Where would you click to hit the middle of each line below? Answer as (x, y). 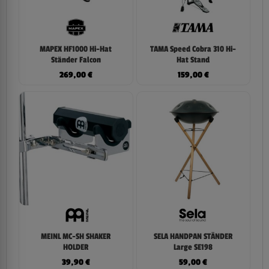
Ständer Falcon (76, 60)
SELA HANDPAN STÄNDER (193, 237)
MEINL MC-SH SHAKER (76, 237)
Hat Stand (193, 60)
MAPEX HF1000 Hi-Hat (76, 49)
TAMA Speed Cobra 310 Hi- (193, 49)
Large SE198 (193, 248)
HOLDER (76, 248)
